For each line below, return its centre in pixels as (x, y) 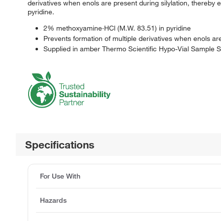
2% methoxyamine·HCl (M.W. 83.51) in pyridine (117, 28)
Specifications (60, 144)
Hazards (53, 200)
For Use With (60, 176)
